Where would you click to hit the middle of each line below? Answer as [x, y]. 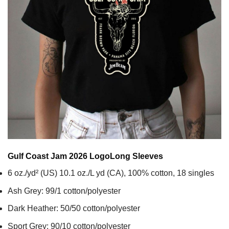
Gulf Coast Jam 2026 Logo [59, 156]
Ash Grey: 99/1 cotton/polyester [64, 191]
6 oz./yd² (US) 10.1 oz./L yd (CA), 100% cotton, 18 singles [111, 173]
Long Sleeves [136, 156]
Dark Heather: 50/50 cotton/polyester [74, 209]
